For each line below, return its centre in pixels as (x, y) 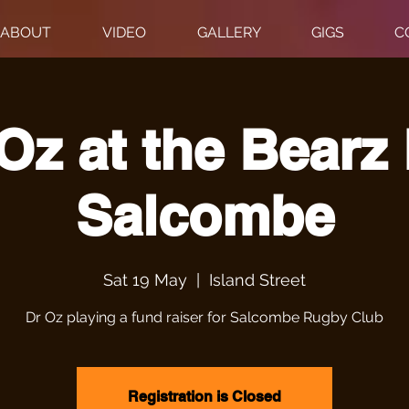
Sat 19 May (145, 280)
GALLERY (229, 32)
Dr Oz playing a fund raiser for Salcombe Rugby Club (204, 317)
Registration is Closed (204, 397)
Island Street (257, 280)
